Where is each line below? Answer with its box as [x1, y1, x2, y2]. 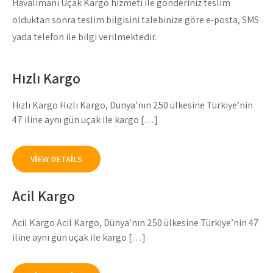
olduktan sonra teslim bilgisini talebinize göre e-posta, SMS [12, 13, 259, 26]
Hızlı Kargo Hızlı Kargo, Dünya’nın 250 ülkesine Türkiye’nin [12, 99, 253, 112]
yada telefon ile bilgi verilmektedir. [12, 30, 157, 43]
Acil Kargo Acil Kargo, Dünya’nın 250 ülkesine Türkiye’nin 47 [12, 216, 259, 229]
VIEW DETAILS [30, 154, 82, 165]
